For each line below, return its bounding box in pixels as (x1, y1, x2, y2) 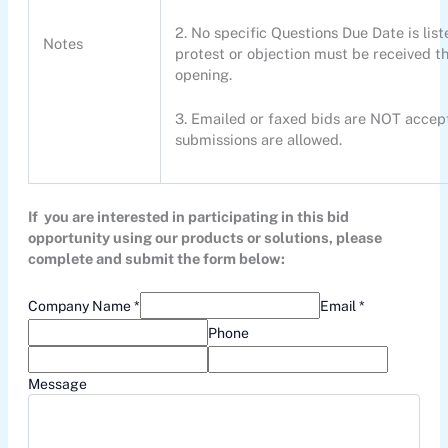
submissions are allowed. (175, 130, 343, 148)
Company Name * (27, 298, 140, 315)
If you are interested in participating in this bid (27, 208, 349, 226)
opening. (175, 65, 233, 83)
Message (27, 376, 87, 393)
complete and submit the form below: (27, 250, 285, 268)
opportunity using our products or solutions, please (27, 229, 382, 247)
